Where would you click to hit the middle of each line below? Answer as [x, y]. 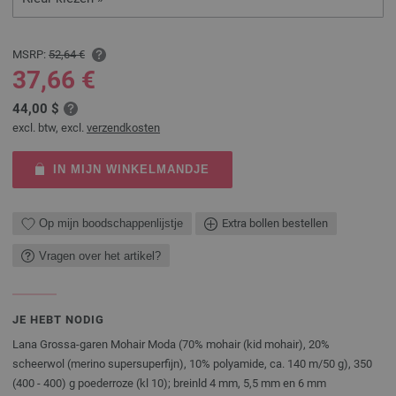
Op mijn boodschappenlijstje [111, 224]
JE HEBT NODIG [58, 320]
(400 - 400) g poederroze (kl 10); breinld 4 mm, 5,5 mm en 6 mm [169, 384]
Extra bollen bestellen [275, 224]
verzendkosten [123, 127]
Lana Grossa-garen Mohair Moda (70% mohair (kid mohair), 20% [171, 345]
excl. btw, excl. [49, 127]
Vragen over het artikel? [100, 255]
